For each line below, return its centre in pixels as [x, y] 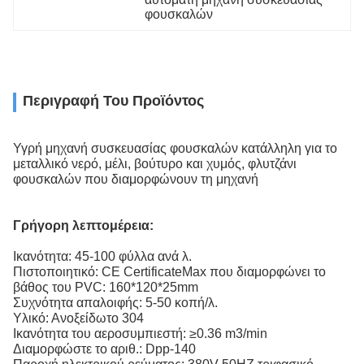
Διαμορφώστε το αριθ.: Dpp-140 [104, 349]
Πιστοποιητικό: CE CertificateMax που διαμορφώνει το [169, 271]
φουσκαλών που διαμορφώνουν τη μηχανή [136, 179]
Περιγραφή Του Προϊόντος [113, 101]
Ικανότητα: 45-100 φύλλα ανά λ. [102, 256]
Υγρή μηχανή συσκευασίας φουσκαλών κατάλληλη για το [175, 148]
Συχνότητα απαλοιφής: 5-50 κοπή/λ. [115, 302]
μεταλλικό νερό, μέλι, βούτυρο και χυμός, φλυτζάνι [155, 163]
